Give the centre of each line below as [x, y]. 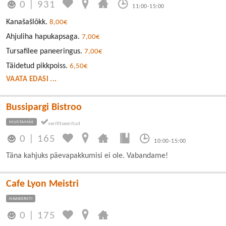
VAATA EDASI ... [32, 79]
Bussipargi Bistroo [44, 107]
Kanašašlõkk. [28, 22]
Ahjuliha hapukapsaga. [44, 37]
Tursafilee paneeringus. [45, 51]
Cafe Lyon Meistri [42, 184]
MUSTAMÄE [21, 122]
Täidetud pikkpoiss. [38, 66]
